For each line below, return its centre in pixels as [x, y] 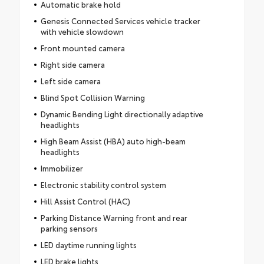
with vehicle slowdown [82, 32]
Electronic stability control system [103, 185]
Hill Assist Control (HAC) [85, 201]
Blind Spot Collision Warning [93, 98]
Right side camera [72, 65]
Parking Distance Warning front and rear [114, 218]
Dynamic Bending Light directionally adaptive [122, 114]
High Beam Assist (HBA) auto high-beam [113, 141]
